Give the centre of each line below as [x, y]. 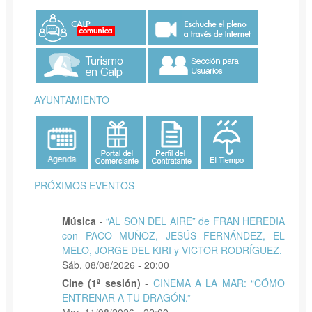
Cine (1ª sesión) [101, 282]
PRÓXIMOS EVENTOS [84, 185]
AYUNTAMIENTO [72, 99]
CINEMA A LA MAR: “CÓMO [219, 282]
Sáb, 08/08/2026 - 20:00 [116, 264]
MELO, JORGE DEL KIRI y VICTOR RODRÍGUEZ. [172, 250]
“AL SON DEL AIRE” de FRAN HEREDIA [195, 220]
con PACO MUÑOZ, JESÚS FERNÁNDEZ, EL [173, 235]
